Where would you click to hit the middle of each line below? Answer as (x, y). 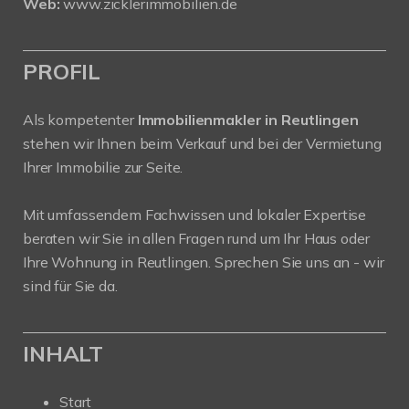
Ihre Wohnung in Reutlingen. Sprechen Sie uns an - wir (204, 262)
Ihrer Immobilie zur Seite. (103, 167)
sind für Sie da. (70, 285)
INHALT (63, 353)
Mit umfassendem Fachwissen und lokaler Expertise (195, 214)
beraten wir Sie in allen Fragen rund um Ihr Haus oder (196, 238)
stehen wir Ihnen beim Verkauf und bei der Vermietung (202, 143)
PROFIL (62, 71)
